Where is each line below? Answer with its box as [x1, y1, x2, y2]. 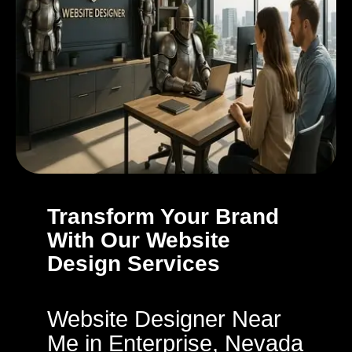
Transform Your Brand [47, 204, 279, 229]
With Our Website [47, 228, 230, 252]
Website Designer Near [47, 306, 281, 332]
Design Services [47, 251, 220, 276]
